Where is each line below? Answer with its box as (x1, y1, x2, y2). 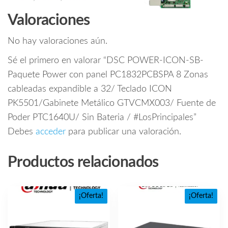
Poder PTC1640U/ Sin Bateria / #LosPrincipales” (8, 113, 196, 123)
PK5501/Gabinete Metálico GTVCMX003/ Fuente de (8, 99, 216, 108)
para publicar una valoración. (66, 127, 181, 137)
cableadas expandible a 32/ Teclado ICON (8, 84, 172, 94)
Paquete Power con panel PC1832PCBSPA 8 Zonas (8, 70, 208, 80)
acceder (36, 127, 66, 137)
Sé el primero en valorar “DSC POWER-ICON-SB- (8, 56, 204, 66)
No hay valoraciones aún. (8, 37, 107, 46)
